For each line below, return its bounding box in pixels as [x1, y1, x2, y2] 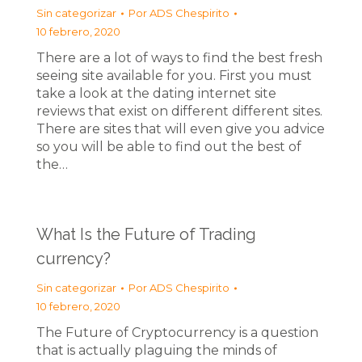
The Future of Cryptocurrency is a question [36, 325, 318, 340]
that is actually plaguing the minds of [36, 343, 277, 358]
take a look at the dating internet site [36, 86, 276, 101]
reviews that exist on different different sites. [36, 103, 322, 119]
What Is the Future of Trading [36, 225, 256, 244]
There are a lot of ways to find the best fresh [36, 50, 322, 65]
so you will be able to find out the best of [36, 139, 301, 154]
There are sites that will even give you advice [36, 121, 325, 137]
